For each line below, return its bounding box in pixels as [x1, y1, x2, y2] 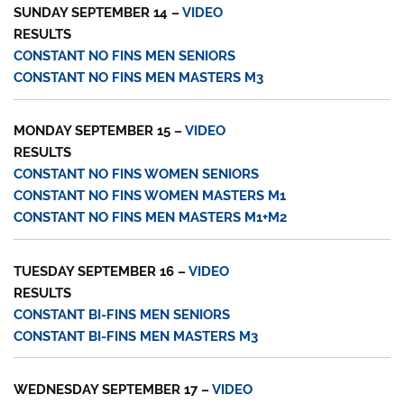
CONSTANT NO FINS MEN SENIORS [14, 48, 236, 65]
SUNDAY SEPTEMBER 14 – [14, 5, 183, 22]
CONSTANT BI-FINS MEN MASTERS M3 [14, 327, 259, 344]
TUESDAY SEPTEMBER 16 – [14, 262, 189, 280]
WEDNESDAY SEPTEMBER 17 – [14, 381, 213, 398]
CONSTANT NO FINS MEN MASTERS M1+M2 [14, 209, 288, 226]
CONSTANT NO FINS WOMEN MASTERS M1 [14, 188, 287, 205]
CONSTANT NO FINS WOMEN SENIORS [14, 166, 260, 183]
